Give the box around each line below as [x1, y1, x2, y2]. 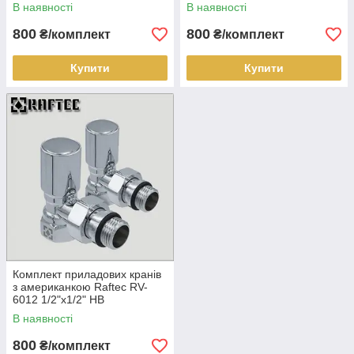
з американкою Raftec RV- [13, 281, 148, 293]
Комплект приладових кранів [13, 268, 161, 281]
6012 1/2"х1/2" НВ [13, 293, 104, 306]
